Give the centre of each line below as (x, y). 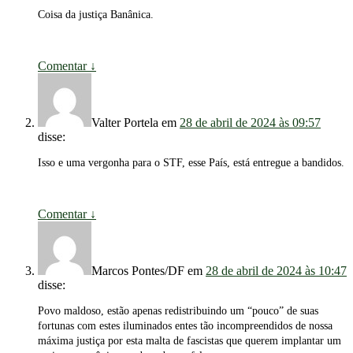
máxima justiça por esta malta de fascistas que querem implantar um (190, 341)
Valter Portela (125, 123)
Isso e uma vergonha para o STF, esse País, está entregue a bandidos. (191, 163)
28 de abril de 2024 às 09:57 (250, 123)
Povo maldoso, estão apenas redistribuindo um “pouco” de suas (178, 311)
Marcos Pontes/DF (138, 271)
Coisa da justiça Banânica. (96, 15)
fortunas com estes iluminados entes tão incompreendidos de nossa (185, 326)
